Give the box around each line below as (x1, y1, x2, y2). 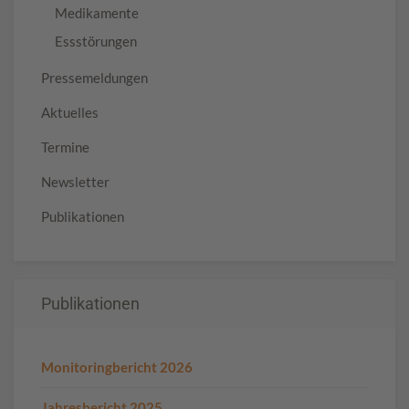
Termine (41, 138, 89, 155)
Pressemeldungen (41, 68, 148, 86)
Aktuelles (41, 103, 99, 121)
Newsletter (41, 173, 110, 190)
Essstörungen (55, 32, 137, 49)
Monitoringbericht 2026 (41, 358, 193, 375)
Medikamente (55, 4, 139, 21)
